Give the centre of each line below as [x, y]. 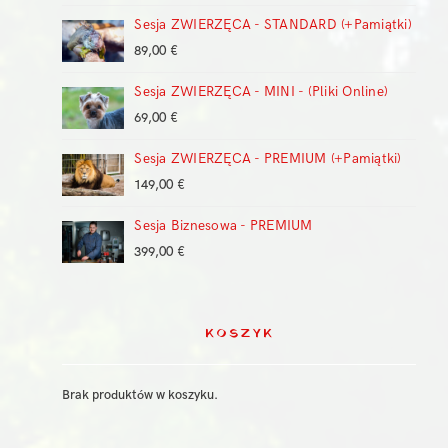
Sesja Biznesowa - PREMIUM [223, 226]
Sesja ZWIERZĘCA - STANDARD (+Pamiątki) [273, 25]
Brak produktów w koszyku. [140, 395]
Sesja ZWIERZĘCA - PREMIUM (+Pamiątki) [268, 159]
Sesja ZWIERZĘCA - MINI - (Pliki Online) [261, 92]
